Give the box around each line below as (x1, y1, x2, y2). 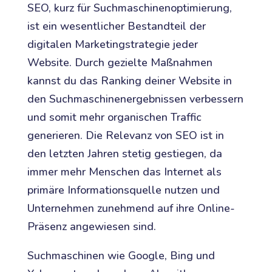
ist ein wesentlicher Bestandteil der (27, 19, 206, 34)
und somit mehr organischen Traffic (27, 110, 202, 125)
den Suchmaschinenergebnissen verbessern (27, 92, 243, 107)
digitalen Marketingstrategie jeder (27, 37, 198, 52)
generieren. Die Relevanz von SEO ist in (27, 128, 224, 143)
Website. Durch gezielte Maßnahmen (27, 55, 212, 70)
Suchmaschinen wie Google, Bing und (27, 248, 215, 263)
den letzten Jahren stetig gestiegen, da (27, 146, 222, 161)
